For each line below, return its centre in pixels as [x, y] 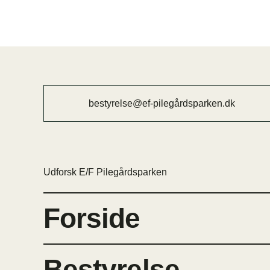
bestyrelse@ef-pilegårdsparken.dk [162, 104]
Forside [92, 218]
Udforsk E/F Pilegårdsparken [105, 172]
